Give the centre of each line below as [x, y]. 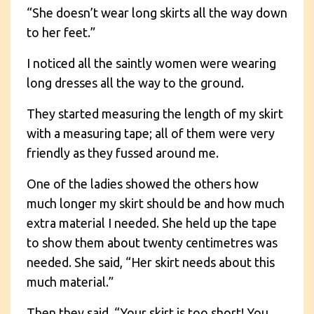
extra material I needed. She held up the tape [152, 223]
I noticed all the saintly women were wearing [151, 63]
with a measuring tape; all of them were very [151, 133]
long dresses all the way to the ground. [135, 82]
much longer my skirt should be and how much [156, 203]
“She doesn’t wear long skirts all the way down [157, 12]
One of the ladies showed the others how [143, 183]
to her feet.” [61, 32]
